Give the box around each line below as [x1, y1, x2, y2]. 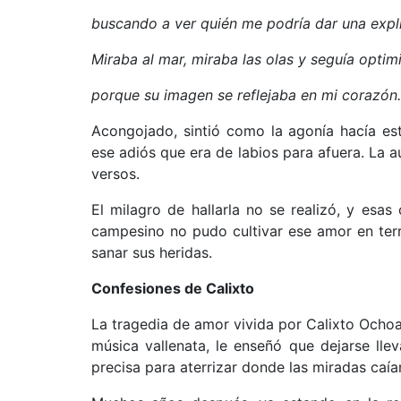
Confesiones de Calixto [91, 279, 254, 297]
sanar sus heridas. [91, 243, 212, 261]
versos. [91, 165, 140, 183]
